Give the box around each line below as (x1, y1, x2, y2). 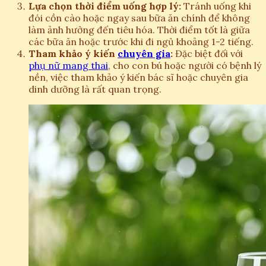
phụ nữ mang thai (28, 59, 108, 72)
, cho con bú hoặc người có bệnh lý (108, 59, 261, 72)
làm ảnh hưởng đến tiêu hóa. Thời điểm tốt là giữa (28, 24, 250, 36)
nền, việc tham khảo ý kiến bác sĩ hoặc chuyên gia (28, 71, 248, 84)
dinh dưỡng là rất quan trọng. (28, 83, 161, 96)
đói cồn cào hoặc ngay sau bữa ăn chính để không (28, 12, 250, 24)
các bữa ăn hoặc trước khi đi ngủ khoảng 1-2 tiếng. (28, 36, 254, 48)
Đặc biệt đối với (173, 47, 243, 60)
